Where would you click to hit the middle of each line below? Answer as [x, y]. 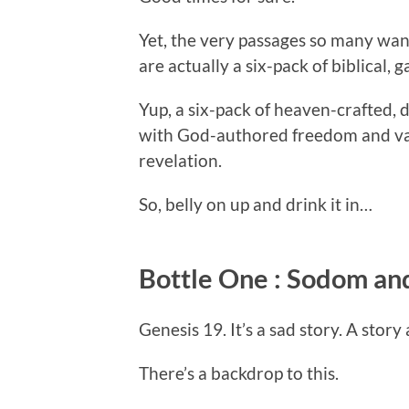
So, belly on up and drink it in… [256, 204]
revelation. [180, 160]
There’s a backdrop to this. [239, 372]
